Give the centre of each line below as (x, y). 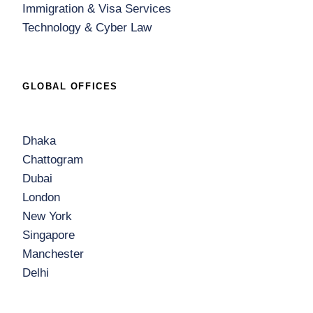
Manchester (53, 254)
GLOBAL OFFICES (70, 86)
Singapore (49, 235)
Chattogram (53, 160)
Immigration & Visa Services (97, 9)
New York (47, 216)
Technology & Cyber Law (87, 28)
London (41, 197)
